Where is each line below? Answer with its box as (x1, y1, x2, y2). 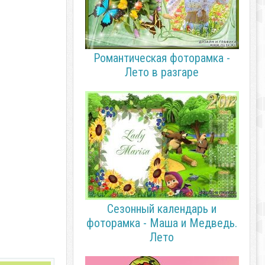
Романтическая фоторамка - (93, 51, 230, 65)
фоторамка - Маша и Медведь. (86, 216, 237, 230)
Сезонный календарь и (106, 202, 216, 216)
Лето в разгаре (124, 65, 199, 79)
